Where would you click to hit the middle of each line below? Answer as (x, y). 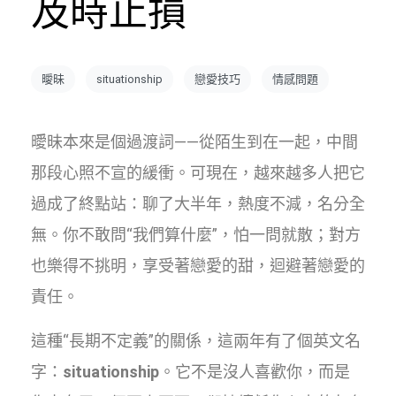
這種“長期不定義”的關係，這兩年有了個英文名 (196, 341)
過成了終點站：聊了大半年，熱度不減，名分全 (198, 204)
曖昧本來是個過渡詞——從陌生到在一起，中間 (194, 142)
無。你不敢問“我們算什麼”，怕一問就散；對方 (196, 235)
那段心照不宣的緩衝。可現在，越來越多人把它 (198, 173)
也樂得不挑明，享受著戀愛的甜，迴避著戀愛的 (198, 266)
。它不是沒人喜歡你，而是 (255, 372)
